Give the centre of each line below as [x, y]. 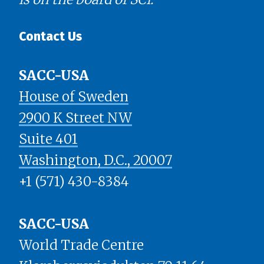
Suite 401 [48, 139]
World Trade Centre [83, 245]
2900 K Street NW [75, 118]
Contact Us [50, 37]
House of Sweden [74, 97]
